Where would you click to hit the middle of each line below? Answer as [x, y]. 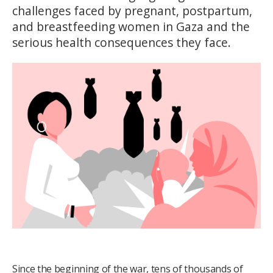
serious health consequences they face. [122, 42]
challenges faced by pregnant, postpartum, [132, 11]
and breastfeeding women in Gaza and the [131, 27]
